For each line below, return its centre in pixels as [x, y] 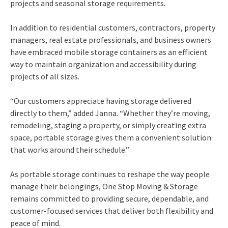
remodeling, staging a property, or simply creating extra [108, 125]
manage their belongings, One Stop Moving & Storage [104, 186]
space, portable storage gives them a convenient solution [111, 137]
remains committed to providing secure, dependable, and [109, 198]
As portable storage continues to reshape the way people [110, 174]
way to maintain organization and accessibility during [103, 64]
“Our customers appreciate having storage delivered [101, 101]
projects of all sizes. [45, 76]
